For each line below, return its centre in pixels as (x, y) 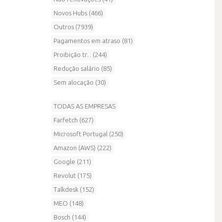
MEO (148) (69, 203)
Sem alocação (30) (80, 82)
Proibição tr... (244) (80, 54)
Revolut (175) (73, 175)
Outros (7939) (73, 27)
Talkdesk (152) (74, 189)
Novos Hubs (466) (78, 13)
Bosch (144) (70, 217)
